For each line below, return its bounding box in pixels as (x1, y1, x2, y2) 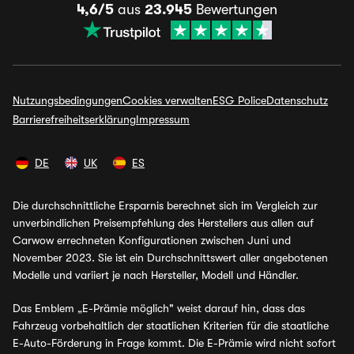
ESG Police (213, 94, 266, 107)
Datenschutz (266, 94, 328, 107)
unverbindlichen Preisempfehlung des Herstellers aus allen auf (13, 217, 314, 229)
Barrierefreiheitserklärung (13, 113, 136, 126)
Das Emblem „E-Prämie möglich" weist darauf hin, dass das (13, 302, 305, 314)
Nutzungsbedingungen (13, 94, 122, 107)
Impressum (136, 113, 190, 126)
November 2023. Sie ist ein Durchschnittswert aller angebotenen (13, 251, 328, 264)
